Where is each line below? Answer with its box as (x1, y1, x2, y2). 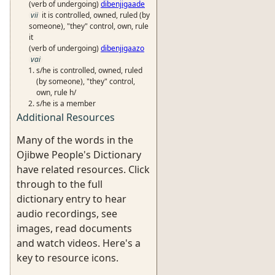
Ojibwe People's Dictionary (17, 148, 141, 161)
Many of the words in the (17, 133, 133, 147)
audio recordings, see (17, 207, 117, 220)
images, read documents (17, 222, 132, 235)
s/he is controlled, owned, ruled (36, 65, 142, 76)
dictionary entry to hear (17, 192, 126, 206)
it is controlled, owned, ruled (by (42, 10, 150, 20)
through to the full (17, 177, 103, 191)
